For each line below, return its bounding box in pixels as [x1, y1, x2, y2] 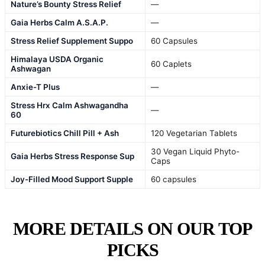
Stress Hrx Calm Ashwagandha [11, 101, 128, 111]
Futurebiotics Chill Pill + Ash [11, 128, 119, 138]
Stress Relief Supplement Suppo [11, 36, 133, 46]
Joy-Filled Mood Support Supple [11, 174, 133, 185]
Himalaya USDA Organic [11, 54, 104, 64]
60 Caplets [151, 59, 192, 69]
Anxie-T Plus [11, 82, 60, 92]
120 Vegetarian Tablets [151, 128, 237, 138]
